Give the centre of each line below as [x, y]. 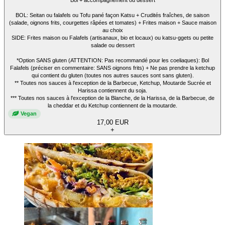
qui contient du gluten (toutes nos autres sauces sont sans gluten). [113, 75]
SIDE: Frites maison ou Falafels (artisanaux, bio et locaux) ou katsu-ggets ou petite [113, 37]
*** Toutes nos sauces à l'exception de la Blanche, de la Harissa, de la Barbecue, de [113, 98]
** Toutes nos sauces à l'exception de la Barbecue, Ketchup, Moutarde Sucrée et [113, 83]
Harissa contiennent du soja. [113, 90]
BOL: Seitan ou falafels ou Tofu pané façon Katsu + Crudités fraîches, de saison [113, 15]
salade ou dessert [113, 45]
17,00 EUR [113, 122]
